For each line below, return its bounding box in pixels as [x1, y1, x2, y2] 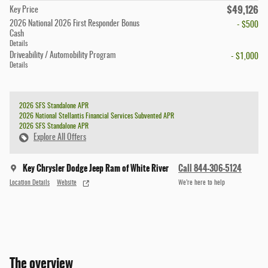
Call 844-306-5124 [178, 162, 242, 175]
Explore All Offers [33, 133, 86, 142]
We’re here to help [178, 179, 225, 186]
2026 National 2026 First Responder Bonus [10, 20, 139, 29]
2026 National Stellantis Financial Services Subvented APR [19, 112, 174, 120]
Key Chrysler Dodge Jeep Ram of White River [23, 162, 169, 175]
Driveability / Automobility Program [10, 51, 116, 60]
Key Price [10, 6, 38, 15]
